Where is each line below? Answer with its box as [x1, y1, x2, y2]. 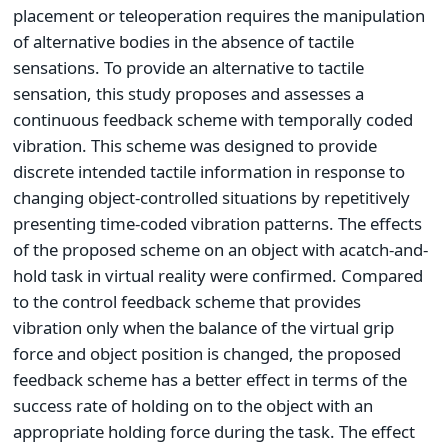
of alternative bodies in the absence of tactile [13, 30, 354, 54]
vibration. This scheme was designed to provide [13, 134, 377, 158]
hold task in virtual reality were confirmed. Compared [13, 264, 423, 288]
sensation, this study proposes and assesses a [13, 82, 364, 106]
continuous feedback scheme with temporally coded [13, 108, 413, 132]
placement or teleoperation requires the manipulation [13, 4, 425, 28]
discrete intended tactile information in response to [13, 160, 405, 184]
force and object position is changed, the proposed [13, 342, 401, 366]
